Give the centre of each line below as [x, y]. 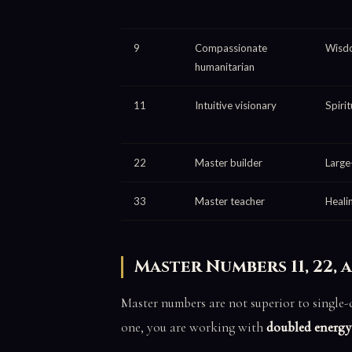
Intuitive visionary [236, 105]
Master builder [229, 162]
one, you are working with [194, 327]
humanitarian [225, 66]
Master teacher [230, 201]
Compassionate [231, 48]
